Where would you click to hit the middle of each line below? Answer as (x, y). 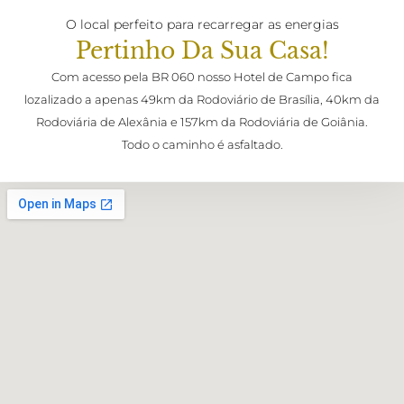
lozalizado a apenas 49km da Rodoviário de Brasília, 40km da (202, 100)
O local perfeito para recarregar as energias (202, 25)
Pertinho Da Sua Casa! (202, 51)
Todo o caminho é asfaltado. (202, 145)
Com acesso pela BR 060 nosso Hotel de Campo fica (202, 77)
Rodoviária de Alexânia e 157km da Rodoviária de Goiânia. (202, 122)
